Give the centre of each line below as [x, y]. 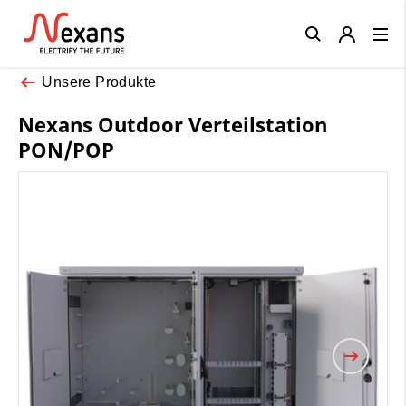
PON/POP [66, 149]
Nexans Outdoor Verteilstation [173, 124]
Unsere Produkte [99, 82]
